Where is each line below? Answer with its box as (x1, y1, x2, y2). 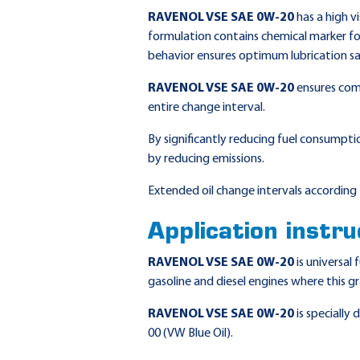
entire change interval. (148, 101, 266, 114)
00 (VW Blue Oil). (148, 327, 234, 340)
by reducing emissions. (148, 153, 265, 166)
